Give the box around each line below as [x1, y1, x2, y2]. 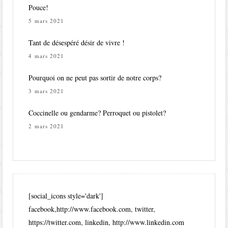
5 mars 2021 [28, 17, 65, 25]
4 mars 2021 [28, 52, 65, 60]
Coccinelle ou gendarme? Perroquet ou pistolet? [28, 108, 166, 118]
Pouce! [28, 3, 49, 13]
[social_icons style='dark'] [28, 191, 104, 201]
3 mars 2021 [28, 87, 65, 95]
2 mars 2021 [28, 122, 65, 130]
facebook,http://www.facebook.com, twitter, [28, 204, 156, 214]
